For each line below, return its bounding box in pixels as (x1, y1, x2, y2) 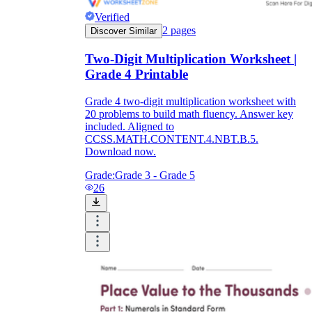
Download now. (85, 145, 156, 157)
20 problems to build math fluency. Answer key (85, 107, 293, 120)
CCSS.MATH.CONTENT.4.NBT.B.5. (85, 132, 258, 145)
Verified (95, 11, 130, 24)
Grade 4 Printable (85, 66, 188, 81)
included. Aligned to (85, 120, 174, 132)
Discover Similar (91, 26, 157, 37)
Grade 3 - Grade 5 (115, 169, 195, 181)
